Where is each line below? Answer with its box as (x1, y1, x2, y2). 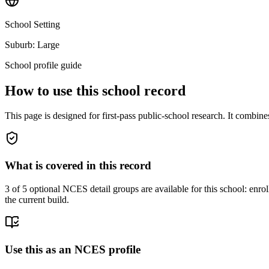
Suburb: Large (5, 39, 59, 50)
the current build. (5, 194, 69, 205)
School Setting (5, 19, 60, 29)
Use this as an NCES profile (5, 243, 141, 256)
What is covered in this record (5, 159, 151, 172)
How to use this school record (5, 82, 186, 98)
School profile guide (5, 59, 82, 70)
